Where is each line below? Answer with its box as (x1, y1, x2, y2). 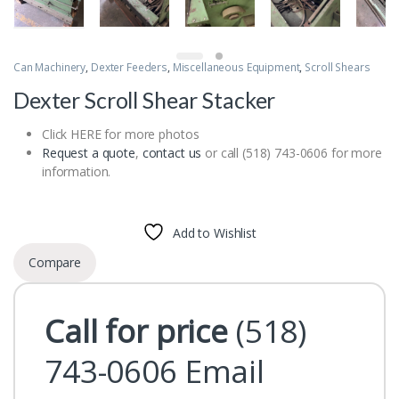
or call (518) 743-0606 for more (201, 143, 382, 161)
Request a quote (42, 143, 135, 161)
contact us (142, 143, 202, 161)
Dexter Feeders (90, 59, 167, 75)
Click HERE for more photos (42, 125, 199, 142)
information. (42, 162, 111, 180)
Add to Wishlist (172, 224, 256, 241)
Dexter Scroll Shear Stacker (13, 85, 276, 113)
